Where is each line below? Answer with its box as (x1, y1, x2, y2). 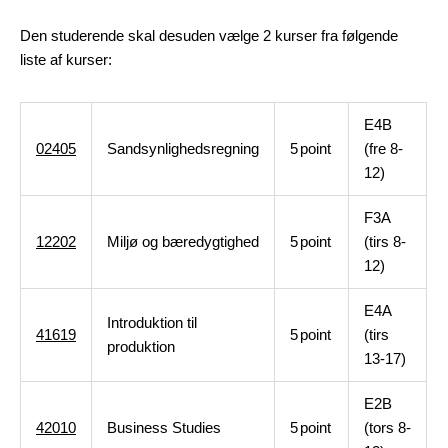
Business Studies (107, 419, 221, 436)
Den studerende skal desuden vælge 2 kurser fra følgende (20, 27, 398, 44)
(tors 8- (364, 419, 411, 436)
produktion (107, 338, 175, 355)
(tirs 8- (364, 233, 406, 250)
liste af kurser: (20, 51, 112, 68)
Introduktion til (107, 314, 197, 331)
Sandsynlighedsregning (107, 140, 259, 157)
